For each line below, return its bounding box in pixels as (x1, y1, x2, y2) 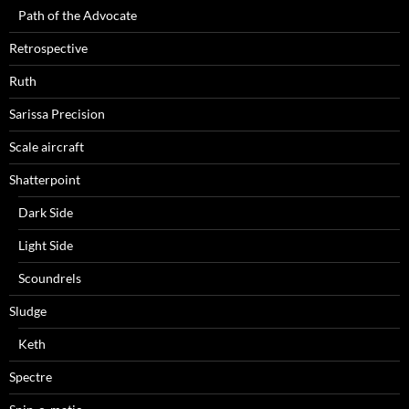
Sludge (9, 303, 47, 320)
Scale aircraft (9, 139, 84, 155)
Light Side (18, 237, 73, 254)
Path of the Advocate (18, 7, 137, 24)
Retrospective (9, 40, 88, 57)
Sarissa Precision (9, 106, 105, 122)
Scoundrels (18, 270, 81, 287)
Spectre (9, 369, 52, 385)
